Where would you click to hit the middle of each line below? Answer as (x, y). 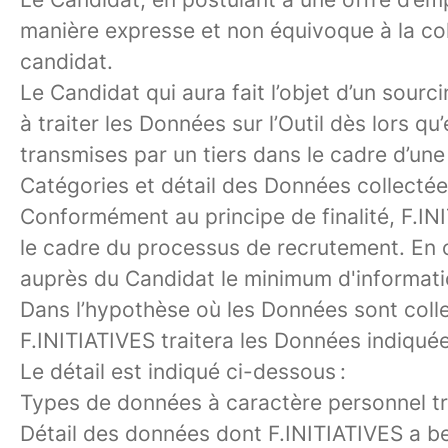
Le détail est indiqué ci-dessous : (183, 371)
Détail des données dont (144, 433)
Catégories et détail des (139, 185)
